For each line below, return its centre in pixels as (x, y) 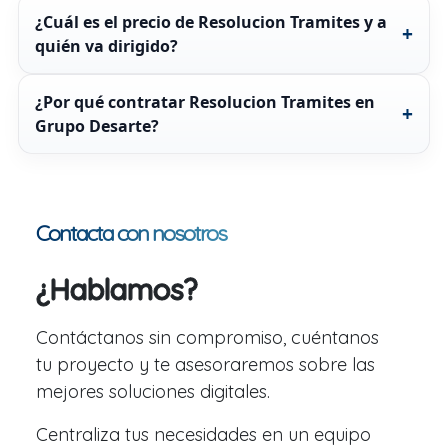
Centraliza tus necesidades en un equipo (203, 434)
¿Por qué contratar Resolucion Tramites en (204, 101)
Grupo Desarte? (96, 125)
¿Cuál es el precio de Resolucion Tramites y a (210, 21)
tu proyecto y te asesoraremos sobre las (205, 364)
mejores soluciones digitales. (153, 391)
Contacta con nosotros (131, 232)
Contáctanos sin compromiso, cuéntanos (207, 337)
